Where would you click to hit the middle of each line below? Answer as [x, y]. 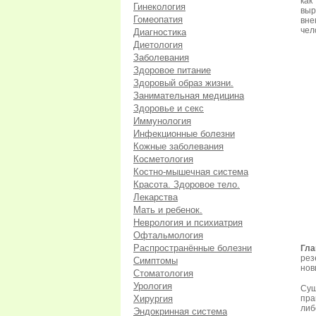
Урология [153, 286]
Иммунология [162, 121]
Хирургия [153, 299]
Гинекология [159, 7]
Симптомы [156, 261]
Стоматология [163, 273]
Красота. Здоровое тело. [187, 184]
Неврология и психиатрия [188, 223]
